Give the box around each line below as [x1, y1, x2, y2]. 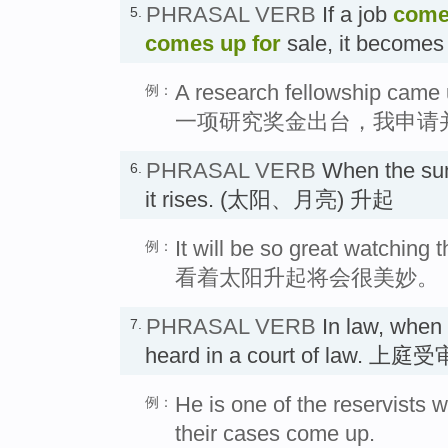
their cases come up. [175, 420, 375, 446]
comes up [145, 30, 246, 56]
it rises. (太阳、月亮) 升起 [145, 186, 394, 212]
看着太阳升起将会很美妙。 [175, 264, 439, 290]
